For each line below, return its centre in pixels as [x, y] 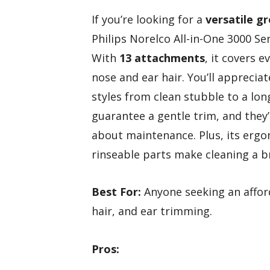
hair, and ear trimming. [152, 211]
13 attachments [162, 58]
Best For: [116, 192]
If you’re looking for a [149, 19]
